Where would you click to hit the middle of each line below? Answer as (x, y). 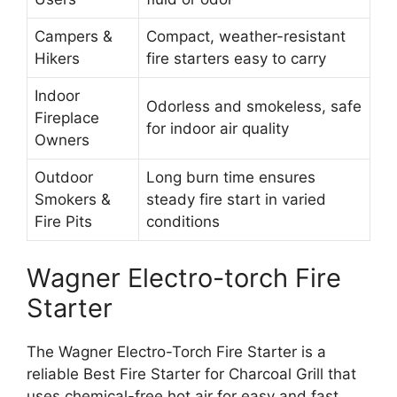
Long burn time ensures (231, 177)
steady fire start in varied (236, 199)
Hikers (57, 58)
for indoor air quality (218, 128)
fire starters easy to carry (236, 58)
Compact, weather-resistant (246, 36)
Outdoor (64, 177)
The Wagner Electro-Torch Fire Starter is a (176, 352)
